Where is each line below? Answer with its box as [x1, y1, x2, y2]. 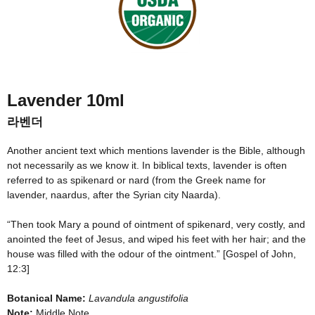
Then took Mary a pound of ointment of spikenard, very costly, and [11, 218, 305, 230]
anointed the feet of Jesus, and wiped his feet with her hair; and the [7, 233, 306, 245]
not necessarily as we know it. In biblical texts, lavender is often [7, 159, 287, 171]
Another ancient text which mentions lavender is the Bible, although [7, 144, 305, 156]
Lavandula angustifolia [89, 292, 191, 304]
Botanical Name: [7, 292, 86, 304]
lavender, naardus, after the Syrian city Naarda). [7, 188, 221, 200]
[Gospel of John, [220, 247, 296, 259]
